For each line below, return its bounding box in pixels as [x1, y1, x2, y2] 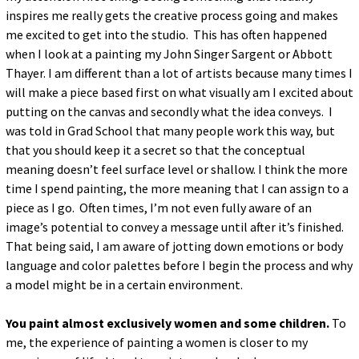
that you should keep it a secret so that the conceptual [5, 141, 305, 158]
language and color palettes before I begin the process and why [5, 256, 353, 273]
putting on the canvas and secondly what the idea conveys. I [5, 103, 333, 119]
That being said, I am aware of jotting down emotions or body [5, 237, 343, 254]
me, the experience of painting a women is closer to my [5, 333, 308, 350]
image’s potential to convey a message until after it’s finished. [5, 218, 344, 235]
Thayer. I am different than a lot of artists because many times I [5, 64, 353, 81]
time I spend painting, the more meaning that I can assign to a [5, 179, 349, 196]
